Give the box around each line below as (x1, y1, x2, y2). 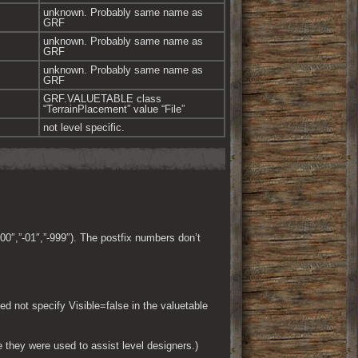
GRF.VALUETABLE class (43, 93, 161, 105)
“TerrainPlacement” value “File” (43, 103, 185, 115)
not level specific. (43, 121, 125, 133)
